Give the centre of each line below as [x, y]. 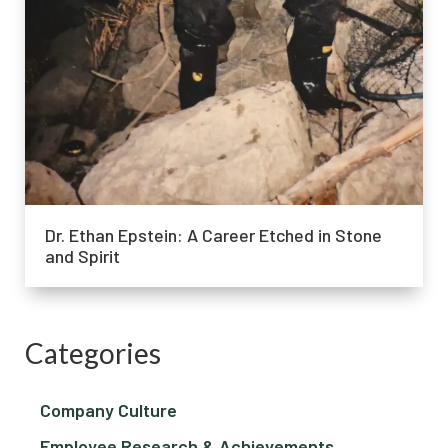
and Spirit [82, 256]
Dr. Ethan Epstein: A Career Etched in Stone [213, 235]
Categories [93, 353]
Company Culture [108, 410]
